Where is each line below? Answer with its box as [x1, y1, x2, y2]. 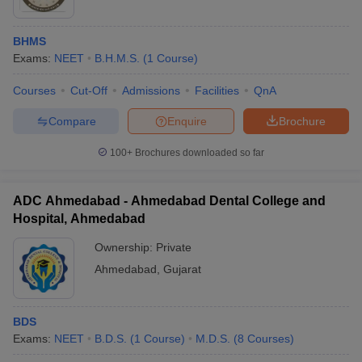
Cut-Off [70, 84, 107, 97]
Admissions [122, 84, 180, 97]
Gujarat [163, 263, 201, 276]
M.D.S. [196, 332, 230, 345]
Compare [48, 114, 96, 128]
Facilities [195, 84, 239, 97]
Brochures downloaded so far [133, 147, 264, 158]
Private [156, 241, 192, 254]
